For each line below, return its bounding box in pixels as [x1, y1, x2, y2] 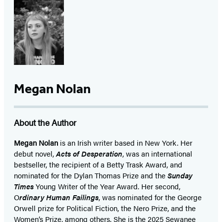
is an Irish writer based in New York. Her [58, 137, 192, 148]
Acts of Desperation [56, 148, 122, 159]
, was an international [122, 148, 192, 159]
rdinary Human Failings [19, 192, 99, 203]
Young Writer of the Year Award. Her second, [34, 181, 180, 192]
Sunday [167, 170, 192, 181]
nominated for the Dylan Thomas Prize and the [14, 170, 167, 181]
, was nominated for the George [99, 192, 202, 203]
